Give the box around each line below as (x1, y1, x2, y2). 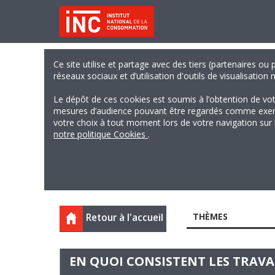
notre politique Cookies (53, 128, 148, 140)
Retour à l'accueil (86, 211, 163, 224)
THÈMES (192, 211, 228, 222)
